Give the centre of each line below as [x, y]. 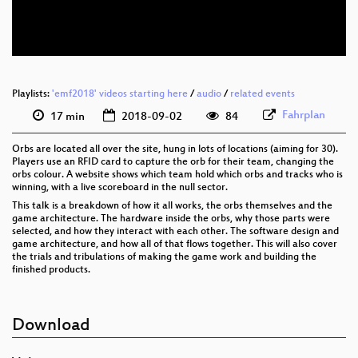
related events [263, 95]
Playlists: [32, 95]
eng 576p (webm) [270, 12]
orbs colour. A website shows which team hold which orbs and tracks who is [177, 175]
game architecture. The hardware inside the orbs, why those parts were [171, 219]
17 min [66, 117]
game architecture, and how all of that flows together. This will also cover [175, 245]
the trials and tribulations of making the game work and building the [164, 258]
